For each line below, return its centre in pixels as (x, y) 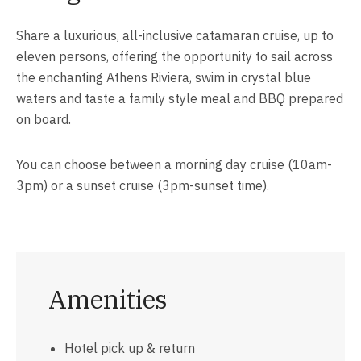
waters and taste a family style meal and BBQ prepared (180, 99)
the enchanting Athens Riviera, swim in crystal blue (164, 78)
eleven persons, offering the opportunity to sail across (174, 57)
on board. (44, 120)
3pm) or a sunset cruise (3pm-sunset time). (143, 186)
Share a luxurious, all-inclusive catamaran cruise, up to (175, 36)
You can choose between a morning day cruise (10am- (174, 165)
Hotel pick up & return (130, 349)
